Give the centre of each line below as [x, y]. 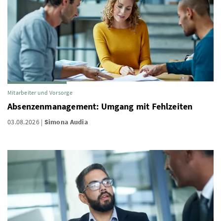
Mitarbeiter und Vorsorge [40, 92]
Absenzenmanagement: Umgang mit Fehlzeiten [100, 106]
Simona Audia [66, 122]
